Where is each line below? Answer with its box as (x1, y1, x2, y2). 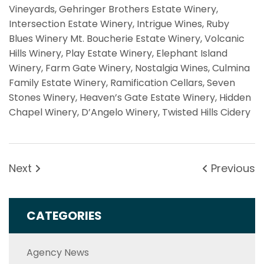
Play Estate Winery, (65, 46, 156, 60)
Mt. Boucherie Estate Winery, (70, 31, 202, 45)
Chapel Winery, (9, 105, 81, 119)
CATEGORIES (27, 207, 102, 224)
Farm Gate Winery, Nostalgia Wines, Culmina (45, 61, 250, 75)
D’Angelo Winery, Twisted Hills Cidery (81, 105, 250, 119)
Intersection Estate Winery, (9, 16, 137, 31)
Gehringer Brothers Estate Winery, (59, 2, 218, 16)
